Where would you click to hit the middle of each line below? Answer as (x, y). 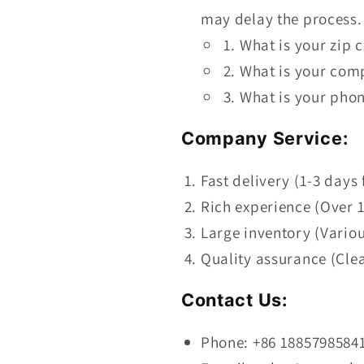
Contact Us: (234, 300)
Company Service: (264, 139)
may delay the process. (281, 18)
